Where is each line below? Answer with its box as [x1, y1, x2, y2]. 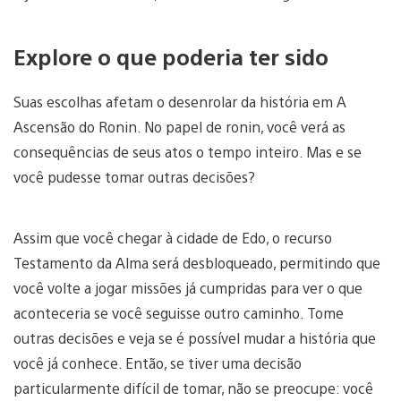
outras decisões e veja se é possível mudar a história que [13, 328, 376, 348]
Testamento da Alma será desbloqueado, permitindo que [13, 253, 380, 273]
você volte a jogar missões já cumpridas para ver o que [13, 278, 363, 298]
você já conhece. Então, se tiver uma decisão [13, 354, 302, 373]
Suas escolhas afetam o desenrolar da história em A [13, 92, 346, 112]
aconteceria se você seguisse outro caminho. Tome [13, 303, 344, 323]
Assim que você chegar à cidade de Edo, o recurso [13, 228, 332, 248]
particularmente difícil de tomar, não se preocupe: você [13, 379, 373, 398]
